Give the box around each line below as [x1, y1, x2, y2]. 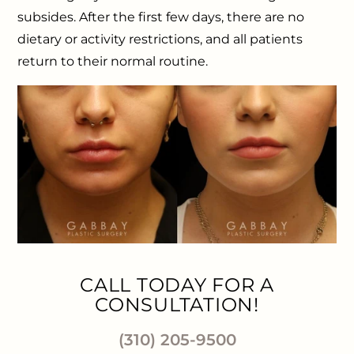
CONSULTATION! [95, 293, 259, 317]
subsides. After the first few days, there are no [17, 9, 305, 24]
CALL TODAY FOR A [80, 273, 274, 297]
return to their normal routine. [17, 53, 209, 69]
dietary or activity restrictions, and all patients [17, 31, 303, 47]
